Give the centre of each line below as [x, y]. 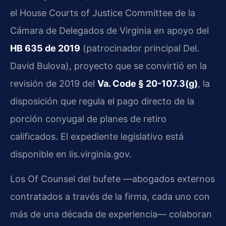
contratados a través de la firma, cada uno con [110, 197]
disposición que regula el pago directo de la [102, 101]
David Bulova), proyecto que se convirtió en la [108, 66]
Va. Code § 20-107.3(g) [148, 83]
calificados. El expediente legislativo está [97, 136]
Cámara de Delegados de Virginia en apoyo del [109, 30]
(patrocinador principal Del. [140, 48]
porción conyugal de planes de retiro [88, 119]
